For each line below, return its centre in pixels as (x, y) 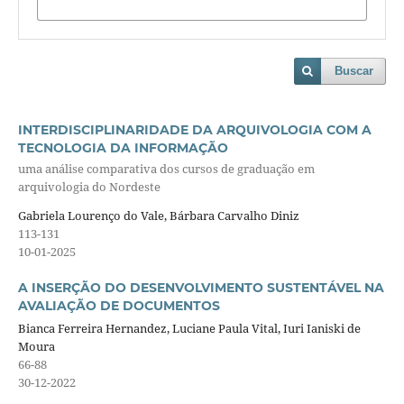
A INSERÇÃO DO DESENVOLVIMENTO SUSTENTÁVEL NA (201, 287)
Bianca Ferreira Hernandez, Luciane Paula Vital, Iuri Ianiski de (189, 328)
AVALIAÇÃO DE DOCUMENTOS (119, 305)
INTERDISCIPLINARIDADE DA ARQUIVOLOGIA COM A (194, 130)
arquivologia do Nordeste (89, 187)
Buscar (354, 71)
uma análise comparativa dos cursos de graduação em (166, 169)
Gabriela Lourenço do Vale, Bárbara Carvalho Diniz (158, 215)
